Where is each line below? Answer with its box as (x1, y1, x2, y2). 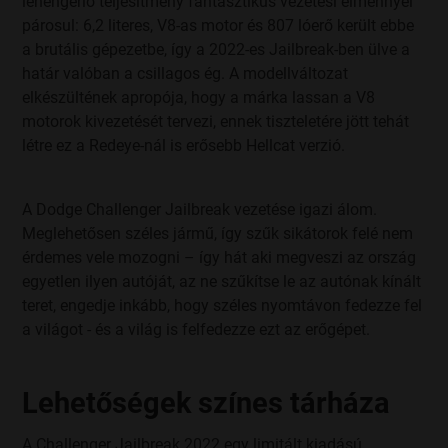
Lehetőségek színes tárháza (22, 385, 391, 420)
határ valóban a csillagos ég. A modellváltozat (22, 63, 349, 83)
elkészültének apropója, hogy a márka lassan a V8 (22, 87, 376, 107)
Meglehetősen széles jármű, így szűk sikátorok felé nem (22, 223, 414, 243)
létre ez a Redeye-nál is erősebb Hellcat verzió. (22, 135, 346, 155)
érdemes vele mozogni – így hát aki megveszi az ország (22, 247, 417, 267)
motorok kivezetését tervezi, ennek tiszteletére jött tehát (22, 111, 410, 131)
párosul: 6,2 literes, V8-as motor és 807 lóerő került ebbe (22, 15, 415, 35)
